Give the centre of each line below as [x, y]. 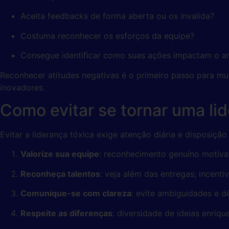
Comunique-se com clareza [76, 193]
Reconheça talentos [60, 174]
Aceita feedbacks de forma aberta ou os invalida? [117, 16]
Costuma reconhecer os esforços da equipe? [107, 36]
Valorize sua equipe [60, 154]
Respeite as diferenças [66, 213]
